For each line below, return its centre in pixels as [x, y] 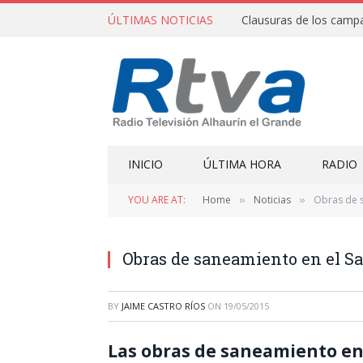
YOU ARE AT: [157, 200]
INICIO [145, 164]
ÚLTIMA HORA [242, 164]
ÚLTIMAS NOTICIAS [160, 19]
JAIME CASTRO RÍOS [163, 306]
